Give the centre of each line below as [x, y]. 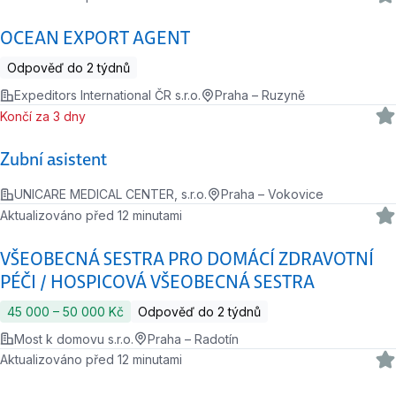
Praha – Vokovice [272, 194]
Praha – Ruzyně [260, 95]
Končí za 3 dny [47, 116]
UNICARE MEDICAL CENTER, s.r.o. [110, 194]
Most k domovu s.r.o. [74, 339]
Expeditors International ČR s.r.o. [107, 95]
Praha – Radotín [193, 339]
